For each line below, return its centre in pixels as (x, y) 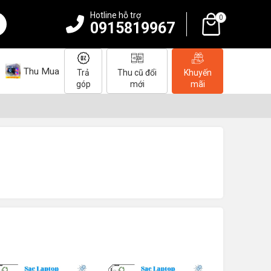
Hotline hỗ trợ (116, 15)
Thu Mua (41, 71)
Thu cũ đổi (137, 73)
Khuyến (198, 73)
